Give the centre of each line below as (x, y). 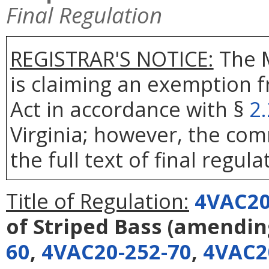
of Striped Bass (84, 226)
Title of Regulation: (98, 201)
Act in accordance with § (129, 109)
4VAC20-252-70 (116, 251)
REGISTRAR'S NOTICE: (112, 58)
